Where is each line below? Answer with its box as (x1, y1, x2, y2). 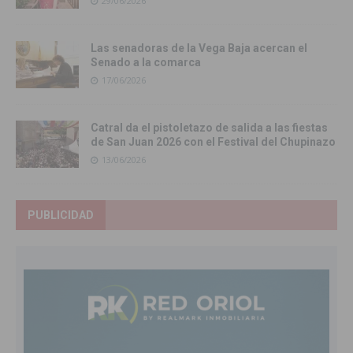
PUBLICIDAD (28, 209, 94, 222)
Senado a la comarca (91, 56, 201, 69)
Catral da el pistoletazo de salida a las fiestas (91, 121, 328, 135)
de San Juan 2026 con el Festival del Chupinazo (91, 136, 336, 149)
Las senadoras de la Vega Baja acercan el (91, 42, 307, 55)
